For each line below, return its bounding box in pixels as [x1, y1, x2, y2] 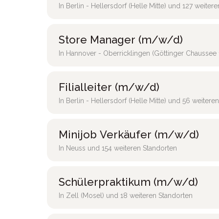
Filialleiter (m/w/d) [59, 81, 159, 93]
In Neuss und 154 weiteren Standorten [59, 144, 177, 152]
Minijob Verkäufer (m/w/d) [59, 128, 199, 141]
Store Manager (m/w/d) [59, 33, 183, 46]
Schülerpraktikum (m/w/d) [59, 175, 198, 188]
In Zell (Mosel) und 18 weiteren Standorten [59, 192, 193, 199]
